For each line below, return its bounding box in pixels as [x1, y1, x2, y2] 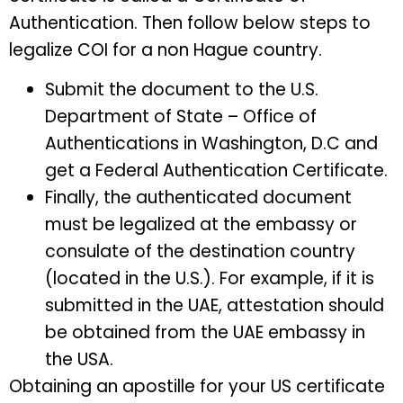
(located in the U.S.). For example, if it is [45, 266, 374, 291]
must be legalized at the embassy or [45, 212, 357, 237]
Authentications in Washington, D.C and [45, 131, 378, 157]
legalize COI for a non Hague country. [9, 37, 327, 62]
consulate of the [45, 239, 184, 264]
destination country [189, 239, 355, 264]
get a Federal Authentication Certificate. [45, 158, 392, 184]
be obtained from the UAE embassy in [45, 320, 365, 345]
